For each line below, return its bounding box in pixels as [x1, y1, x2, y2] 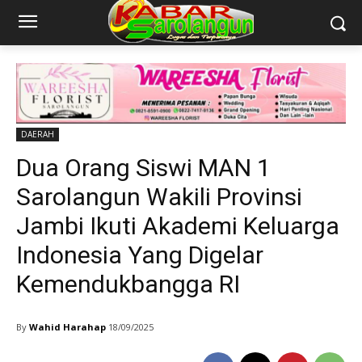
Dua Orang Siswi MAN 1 [16, 154, 271, 183]
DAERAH [21, 128, 54, 141]
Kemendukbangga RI [16, 270, 240, 299]
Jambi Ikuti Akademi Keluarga [16, 212, 339, 241]
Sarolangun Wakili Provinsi [16, 183, 302, 212]
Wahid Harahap [29, 320, 106, 333]
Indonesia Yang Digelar [16, 241, 263, 270]
